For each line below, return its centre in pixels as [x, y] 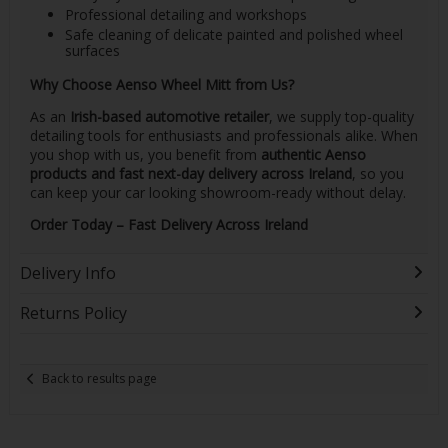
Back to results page [100, 379]
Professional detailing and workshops [185, 14]
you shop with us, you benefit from [145, 154]
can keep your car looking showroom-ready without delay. [217, 192]
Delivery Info [67, 272]
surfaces [92, 51]
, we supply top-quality [341, 116]
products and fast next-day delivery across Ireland [190, 173]
